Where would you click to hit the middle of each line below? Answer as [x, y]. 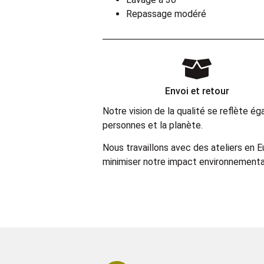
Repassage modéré [166, 14]
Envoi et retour [197, 91]
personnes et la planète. [153, 125]
